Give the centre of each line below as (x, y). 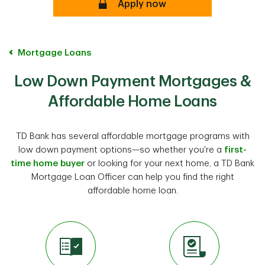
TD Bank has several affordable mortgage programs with (132, 136)
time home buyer (48, 164)
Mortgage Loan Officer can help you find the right (132, 177)
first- (235, 150)
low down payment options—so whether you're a (121, 150)
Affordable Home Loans (132, 102)
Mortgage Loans (54, 53)
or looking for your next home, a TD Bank (169, 164)
